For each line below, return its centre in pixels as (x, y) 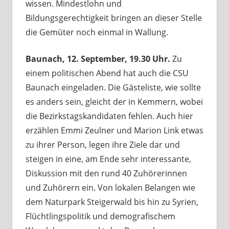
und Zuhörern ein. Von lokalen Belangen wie (110, 187)
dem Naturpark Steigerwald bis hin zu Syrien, (112, 202)
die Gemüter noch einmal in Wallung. (97, 32)
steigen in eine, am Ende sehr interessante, (108, 159)
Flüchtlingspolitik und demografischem (100, 216)
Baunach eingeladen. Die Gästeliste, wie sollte (113, 87)
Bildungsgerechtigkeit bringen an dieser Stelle (113, 18)
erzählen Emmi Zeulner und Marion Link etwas (114, 130)
